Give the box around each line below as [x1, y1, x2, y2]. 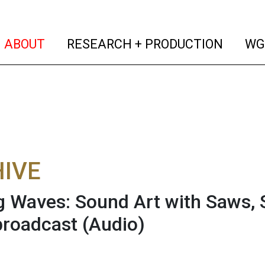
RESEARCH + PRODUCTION [64, 36, 224, 51]
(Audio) [82, 213, 145, 235]
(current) [44, 35, 97, 51]
